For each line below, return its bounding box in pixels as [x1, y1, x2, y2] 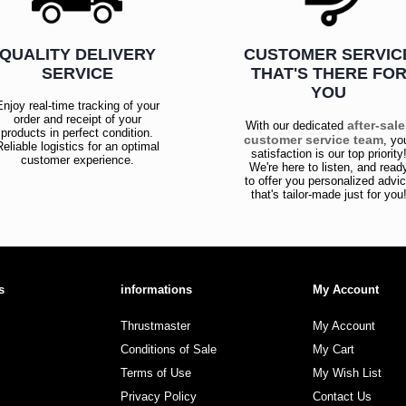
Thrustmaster [121, 318, 191, 333]
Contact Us [312, 389, 372, 403]
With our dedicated [245, 118, 347, 132]
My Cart [312, 342, 354, 356]
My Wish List [312, 365, 382, 380]
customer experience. [20, 152, 134, 167]
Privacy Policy [121, 389, 198, 403]
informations [121, 282, 193, 296]
